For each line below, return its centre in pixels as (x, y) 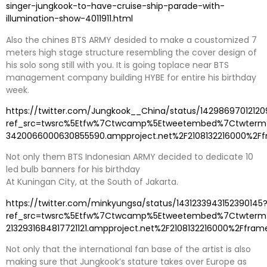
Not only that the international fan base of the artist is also (128, 249)
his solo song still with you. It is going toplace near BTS (117, 65)
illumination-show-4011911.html (69, 19)
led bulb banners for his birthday (73, 170)
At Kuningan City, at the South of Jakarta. (92, 182)
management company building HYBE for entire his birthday (131, 77)
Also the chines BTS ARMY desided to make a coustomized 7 (131, 40)
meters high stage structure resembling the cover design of (133, 52)
